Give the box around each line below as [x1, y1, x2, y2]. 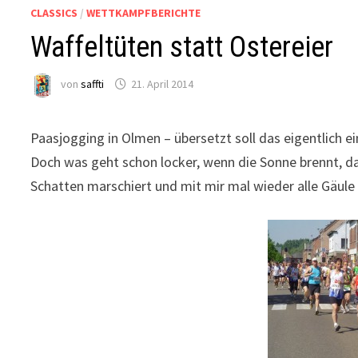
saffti [81, 77, 105, 92]
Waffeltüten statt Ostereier [30, 30, 334, 64]
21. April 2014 [131, 77, 194, 92]
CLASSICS [30, 6, 78, 20]
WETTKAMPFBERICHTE [86, 6, 201, 20]
